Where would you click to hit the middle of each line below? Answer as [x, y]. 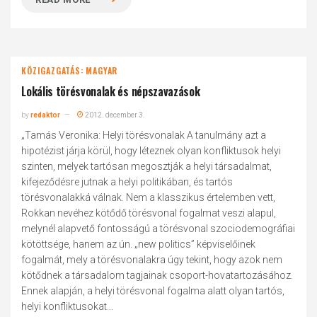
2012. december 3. [115, 115]
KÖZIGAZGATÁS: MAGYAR [70, 70]
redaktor [46, 115]
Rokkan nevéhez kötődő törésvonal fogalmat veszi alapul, [149, 213]
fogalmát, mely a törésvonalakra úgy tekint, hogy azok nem [152, 260]
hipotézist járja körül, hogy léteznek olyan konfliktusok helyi [151, 151]
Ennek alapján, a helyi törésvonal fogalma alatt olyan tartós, [153, 291]
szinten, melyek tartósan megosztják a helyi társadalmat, [147, 166]
